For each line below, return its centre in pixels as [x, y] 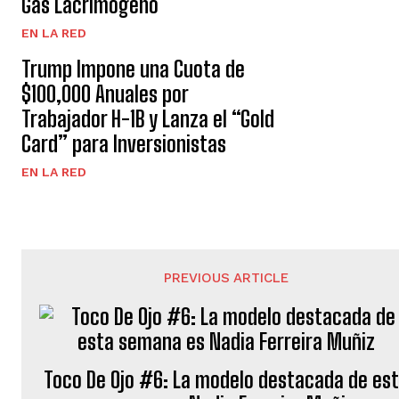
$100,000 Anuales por [105, 94]
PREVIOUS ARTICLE [227, 278]
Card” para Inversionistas [124, 144]
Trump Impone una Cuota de [133, 69]
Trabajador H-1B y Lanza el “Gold [148, 119]
